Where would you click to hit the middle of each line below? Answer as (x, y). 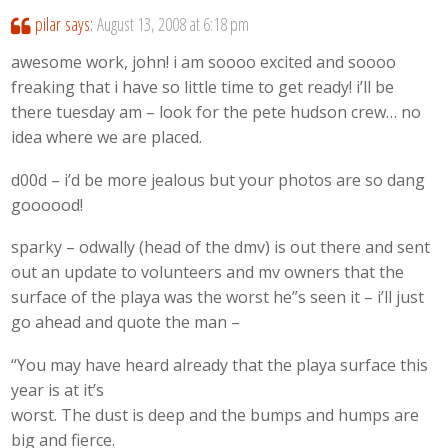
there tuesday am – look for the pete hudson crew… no (216, 111)
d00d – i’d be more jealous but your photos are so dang (218, 179)
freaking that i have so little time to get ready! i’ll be (203, 86)
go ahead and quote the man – (126, 322)
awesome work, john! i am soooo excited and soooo (204, 61)
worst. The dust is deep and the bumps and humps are (215, 414)
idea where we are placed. (107, 136)
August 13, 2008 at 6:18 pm (172, 23)
